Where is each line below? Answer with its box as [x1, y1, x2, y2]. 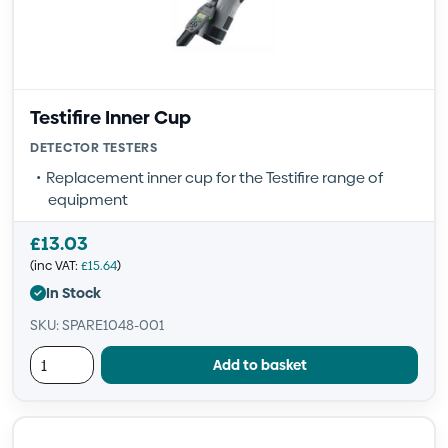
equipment [48, 189, 128, 210]
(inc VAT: [30, 257, 81, 274]
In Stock [46, 282, 101, 303]
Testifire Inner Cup [30, 104, 191, 131]
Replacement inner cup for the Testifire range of [46, 167, 383, 188]
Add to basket [212, 354, 307, 375]
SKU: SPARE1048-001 [30, 315, 164, 335]
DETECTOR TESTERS [30, 139, 158, 156]
